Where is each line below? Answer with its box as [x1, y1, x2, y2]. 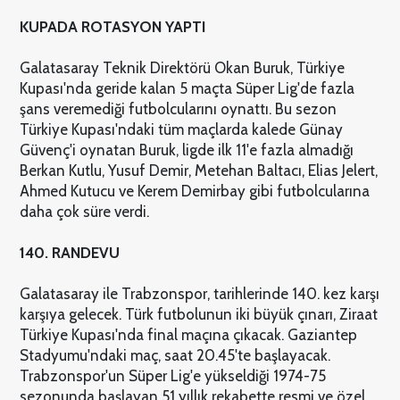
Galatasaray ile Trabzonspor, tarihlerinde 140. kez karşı [19, 285, 379, 304]
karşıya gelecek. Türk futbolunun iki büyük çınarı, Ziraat [19, 305, 378, 324]
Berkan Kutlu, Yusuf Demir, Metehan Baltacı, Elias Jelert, [19, 162, 378, 180]
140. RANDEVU [19, 244, 120, 262]
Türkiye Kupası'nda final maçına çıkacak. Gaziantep [19, 326, 357, 345]
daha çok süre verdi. [19, 203, 149, 221]
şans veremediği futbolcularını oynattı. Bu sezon [19, 100, 337, 119]
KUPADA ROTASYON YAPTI [19, 18, 205, 37]
